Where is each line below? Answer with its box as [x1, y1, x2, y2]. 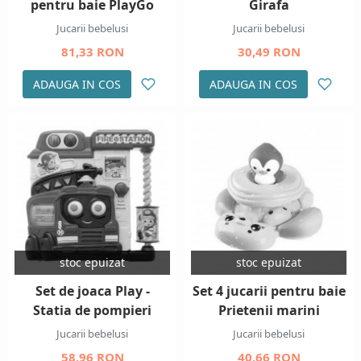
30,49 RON [237, 44, 301, 60]
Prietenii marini [218, 301, 320, 320]
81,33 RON [60, 44, 124, 60]
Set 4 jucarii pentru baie [192, 282, 346, 301]
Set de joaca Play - [35, 282, 150, 301]
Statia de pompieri [33, 301, 151, 320]
